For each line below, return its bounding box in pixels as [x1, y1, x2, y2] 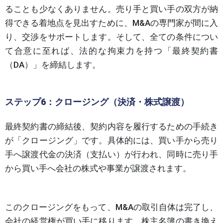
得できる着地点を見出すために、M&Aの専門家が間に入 [5, 17, 218, 28]
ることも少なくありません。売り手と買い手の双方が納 [5, 3, 218, 14]
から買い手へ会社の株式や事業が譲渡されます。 [5, 163, 191, 173]
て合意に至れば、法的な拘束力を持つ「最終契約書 [5, 45, 218, 56]
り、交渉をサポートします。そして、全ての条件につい [5, 31, 218, 42]
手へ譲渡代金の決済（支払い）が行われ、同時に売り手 [5, 149, 218, 159]
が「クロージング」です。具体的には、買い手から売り [5, 135, 218, 145]
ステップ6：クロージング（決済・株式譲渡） [5, 96, 189, 107]
